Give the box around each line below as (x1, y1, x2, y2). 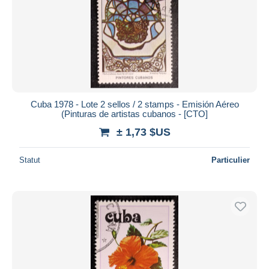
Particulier (211, 155, 250, 165)
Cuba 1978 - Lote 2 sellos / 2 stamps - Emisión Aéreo (30, 98, 239, 109)
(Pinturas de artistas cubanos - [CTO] (61, 108, 208, 119)
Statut (19, 155, 40, 165)
